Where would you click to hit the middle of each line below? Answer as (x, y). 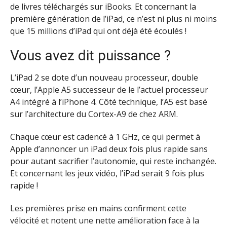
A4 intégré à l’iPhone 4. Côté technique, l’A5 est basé (109, 102)
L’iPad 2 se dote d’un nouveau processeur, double (104, 78)
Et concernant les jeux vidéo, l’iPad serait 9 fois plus (107, 174)
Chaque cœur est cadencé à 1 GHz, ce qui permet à (105, 137)
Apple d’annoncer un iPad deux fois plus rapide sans (109, 149)
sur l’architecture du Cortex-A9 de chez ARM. (94, 114)
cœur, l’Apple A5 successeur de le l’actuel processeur (109, 90)
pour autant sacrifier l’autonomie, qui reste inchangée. (113, 161)
